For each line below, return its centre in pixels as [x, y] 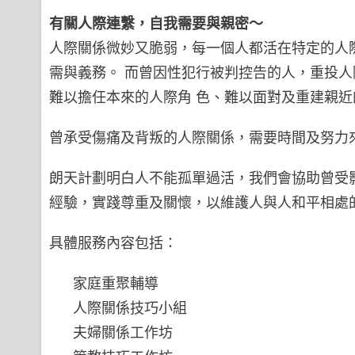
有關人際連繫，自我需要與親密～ [156, 23]
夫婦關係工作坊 [123, 332]
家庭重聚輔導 [116, 283]
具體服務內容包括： [113, 242]
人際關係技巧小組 [130, 307]
